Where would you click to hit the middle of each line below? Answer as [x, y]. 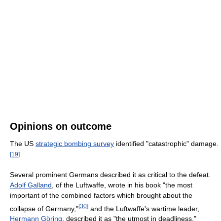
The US [23, 144]
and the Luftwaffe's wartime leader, [144, 208]
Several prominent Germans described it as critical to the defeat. [110, 174]
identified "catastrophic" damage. [166, 144]
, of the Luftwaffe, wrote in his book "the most [122, 185]
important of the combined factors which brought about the [101, 195]
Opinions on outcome [61, 127]
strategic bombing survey [75, 144]
